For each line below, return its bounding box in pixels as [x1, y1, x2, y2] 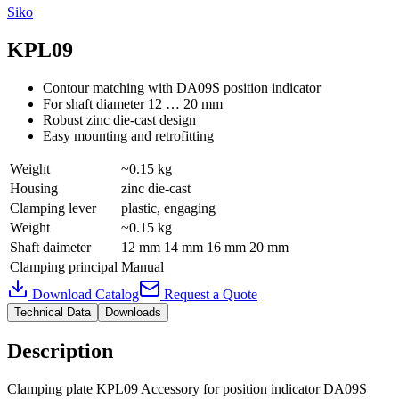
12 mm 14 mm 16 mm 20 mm [121, 239, 289, 255]
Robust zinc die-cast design [43, 111, 196, 127]
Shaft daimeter [10, 239, 91, 255]
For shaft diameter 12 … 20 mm [43, 95, 223, 111]
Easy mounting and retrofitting [43, 127, 214, 143]
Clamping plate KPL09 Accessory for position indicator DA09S [7, 380, 367, 396]
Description [7, 338, 113, 362]
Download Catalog [32, 286, 139, 302]
